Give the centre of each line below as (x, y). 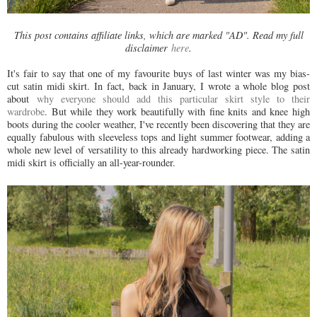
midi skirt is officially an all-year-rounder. (91, 162)
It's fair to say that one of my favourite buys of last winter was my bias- (158, 73)
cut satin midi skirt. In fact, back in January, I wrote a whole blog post (158, 86)
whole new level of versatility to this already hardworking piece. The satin (158, 149)
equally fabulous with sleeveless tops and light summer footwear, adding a (158, 137)
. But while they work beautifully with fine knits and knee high (177, 111)
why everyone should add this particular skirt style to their (173, 98)
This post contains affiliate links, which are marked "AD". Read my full (158, 35)
